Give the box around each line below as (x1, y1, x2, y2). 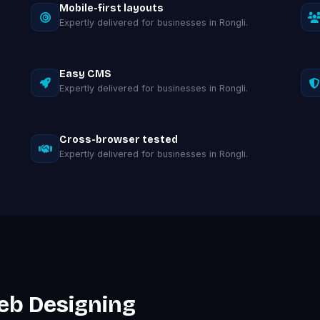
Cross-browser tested (59, 134, 179, 146)
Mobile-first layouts (59, 2, 164, 14)
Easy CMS (59, 68, 112, 80)
